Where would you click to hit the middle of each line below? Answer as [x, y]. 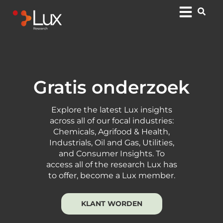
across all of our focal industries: [111, 121]
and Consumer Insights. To [111, 154]
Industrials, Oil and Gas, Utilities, [111, 143]
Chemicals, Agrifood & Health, [111, 132]
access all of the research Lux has [111, 165]
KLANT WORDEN [111, 204]
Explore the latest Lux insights [111, 110]
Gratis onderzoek [111, 87]
